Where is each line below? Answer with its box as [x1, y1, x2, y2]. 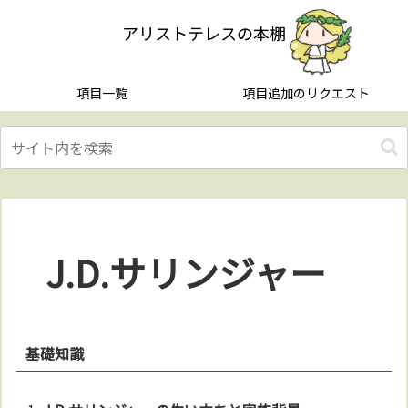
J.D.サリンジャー [46, 246, 327, 299]
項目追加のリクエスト [242, 84, 370, 102]
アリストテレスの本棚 [122, 21, 286, 45]
